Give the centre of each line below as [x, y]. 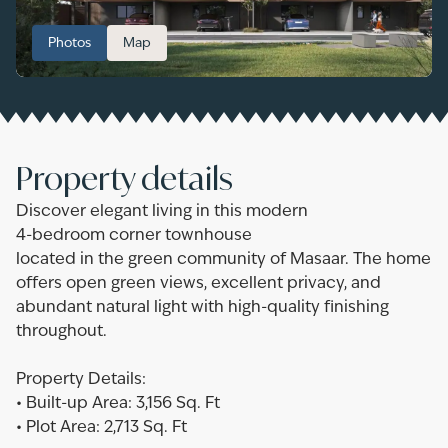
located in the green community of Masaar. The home [223, 260]
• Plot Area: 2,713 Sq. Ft [101, 428]
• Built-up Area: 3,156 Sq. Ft [118, 404]
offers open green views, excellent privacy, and [198, 284]
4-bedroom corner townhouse [134, 236]
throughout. [61, 332]
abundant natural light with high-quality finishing [202, 308]
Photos [69, 43]
